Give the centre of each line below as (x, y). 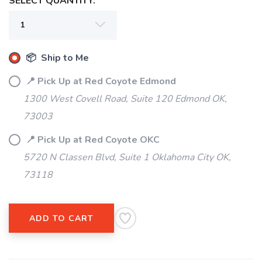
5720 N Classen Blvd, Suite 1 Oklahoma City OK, (127, 158)
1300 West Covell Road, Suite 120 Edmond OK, (125, 99)
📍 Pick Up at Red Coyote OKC (92, 140)
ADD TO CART (61, 219)
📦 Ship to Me (56, 58)
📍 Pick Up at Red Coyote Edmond (100, 82)
